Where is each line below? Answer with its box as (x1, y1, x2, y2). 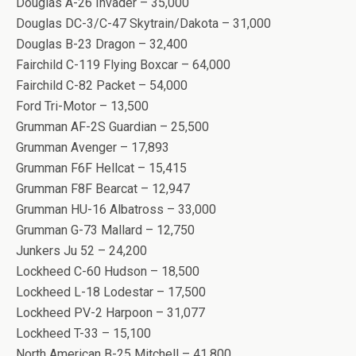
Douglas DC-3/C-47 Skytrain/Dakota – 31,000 (16, 16, 271, 31)
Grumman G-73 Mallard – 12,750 (16, 222, 195, 238)
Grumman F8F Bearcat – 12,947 (16, 181, 190, 196)
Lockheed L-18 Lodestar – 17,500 (16, 284, 206, 300)
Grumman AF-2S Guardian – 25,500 (16, 119, 209, 134)
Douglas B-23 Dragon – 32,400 (16, 37, 188, 52)
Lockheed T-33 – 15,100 (16, 326, 151, 341)
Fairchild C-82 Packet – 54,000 (16, 78, 188, 93)
